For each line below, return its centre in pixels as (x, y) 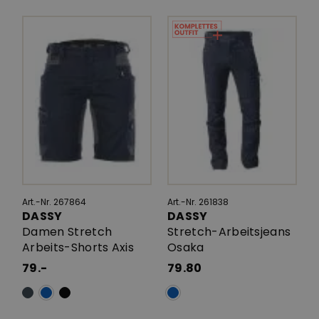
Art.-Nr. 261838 (198, 202)
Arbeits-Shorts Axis (78, 248)
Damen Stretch (67, 232)
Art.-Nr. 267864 (54, 202)
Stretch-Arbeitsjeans (229, 232)
